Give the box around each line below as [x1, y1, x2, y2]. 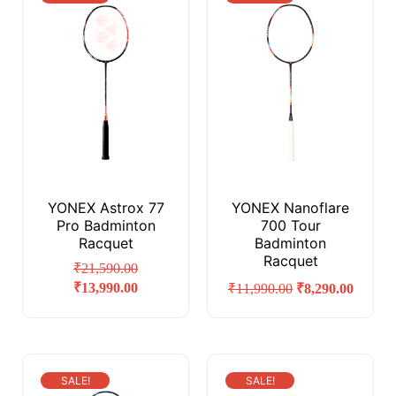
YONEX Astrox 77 [47, 199, 164, 217]
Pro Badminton [56, 217, 156, 235]
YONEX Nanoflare [232, 199, 349, 217]
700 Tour [260, 217, 321, 235]
